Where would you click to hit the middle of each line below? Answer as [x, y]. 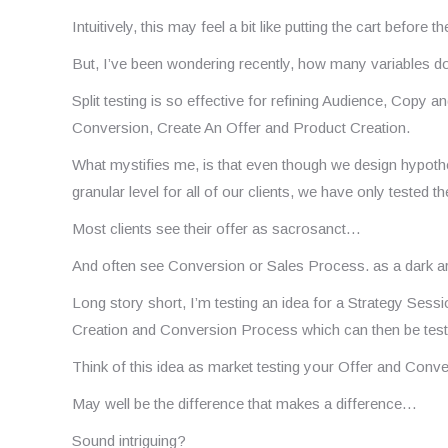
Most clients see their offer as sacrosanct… [216, 228]
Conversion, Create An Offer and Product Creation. [241, 127]
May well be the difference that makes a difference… [244, 403]
